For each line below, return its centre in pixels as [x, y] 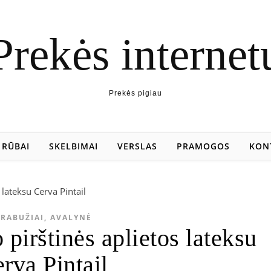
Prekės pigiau [135, 93]
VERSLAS [137, 146]
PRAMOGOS [203, 146]
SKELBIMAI [73, 146]
